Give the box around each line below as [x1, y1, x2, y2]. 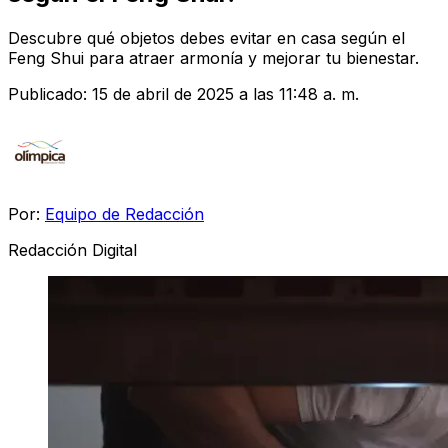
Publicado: [8, 83, 92, 104]
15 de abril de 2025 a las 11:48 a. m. [92, 83, 359, 104]
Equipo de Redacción [45, 203, 204, 224]
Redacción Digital [8, 239, 137, 260]
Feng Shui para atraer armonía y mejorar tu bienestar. [8, 47, 419, 68]
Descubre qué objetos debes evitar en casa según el [8, 27, 405, 48]
